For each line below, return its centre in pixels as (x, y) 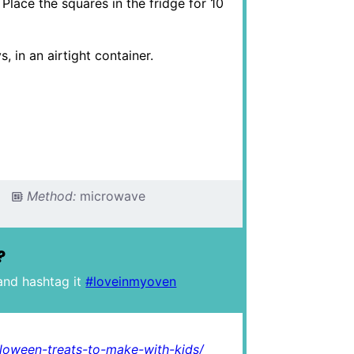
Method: (51, 196)
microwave (112, 196)
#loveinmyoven (131, 282)
